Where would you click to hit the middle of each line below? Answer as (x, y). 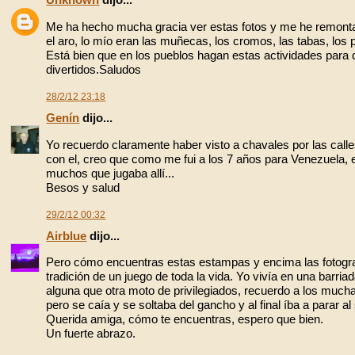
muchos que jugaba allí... (111, 173)
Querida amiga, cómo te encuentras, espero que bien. (185, 319)
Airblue (67, 236)
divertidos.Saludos (94, 69)
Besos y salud (83, 187)
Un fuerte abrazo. (91, 334)
